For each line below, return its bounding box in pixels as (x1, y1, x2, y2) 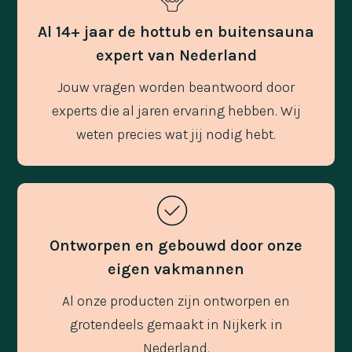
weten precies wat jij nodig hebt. (76, 125, 276, 143)
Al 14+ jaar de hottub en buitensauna (38, 22, 314, 41)
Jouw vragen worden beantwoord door (57, 78, 295, 96)
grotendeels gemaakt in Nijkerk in (69, 316, 283, 334)
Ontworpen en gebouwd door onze (49, 236, 302, 255)
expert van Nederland (95, 46, 257, 64)
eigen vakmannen (108, 260, 244, 279)
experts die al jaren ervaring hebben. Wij (51, 101, 301, 119)
